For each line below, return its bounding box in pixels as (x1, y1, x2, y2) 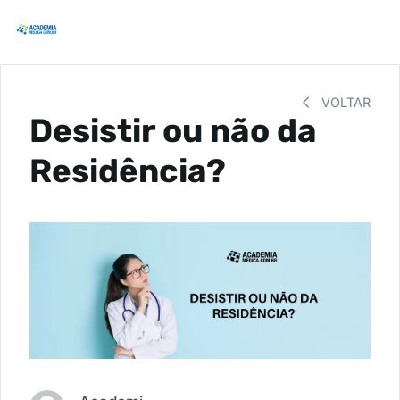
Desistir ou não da (29, 112, 317, 150)
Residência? (29, 152, 226, 190)
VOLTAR (318, 95, 371, 110)
